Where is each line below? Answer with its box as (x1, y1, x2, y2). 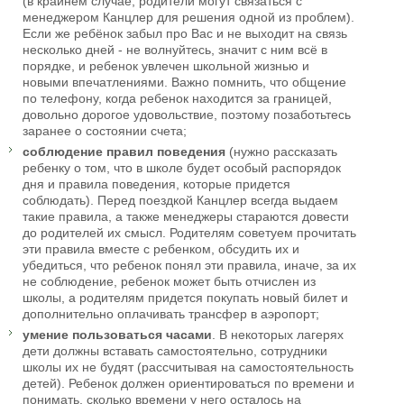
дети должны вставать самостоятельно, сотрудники (23, 344, 327, 359)
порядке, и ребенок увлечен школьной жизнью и (23, 59, 309, 74)
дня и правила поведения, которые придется (23, 177, 290, 192)
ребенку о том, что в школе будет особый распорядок (23, 161, 341, 176)
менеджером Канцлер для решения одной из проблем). (23, 10, 354, 25)
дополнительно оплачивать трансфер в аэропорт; (23, 307, 319, 322)
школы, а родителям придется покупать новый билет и (23, 290, 348, 306)
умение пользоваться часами (23, 327, 212, 343)
